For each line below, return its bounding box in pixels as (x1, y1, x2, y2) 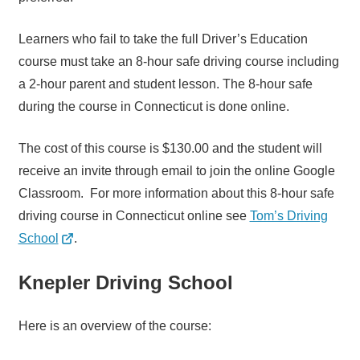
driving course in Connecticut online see (18, 209, 250, 223)
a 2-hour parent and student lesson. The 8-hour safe (18, 77, 313, 92)
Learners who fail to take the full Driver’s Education (18, 32, 308, 47)
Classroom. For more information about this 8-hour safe (18, 186, 334, 201)
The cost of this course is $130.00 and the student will (18, 141, 322, 156)
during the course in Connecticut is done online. (18, 100, 289, 114)
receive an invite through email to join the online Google (18, 164, 335, 178)
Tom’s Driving (249, 209, 328, 223)
